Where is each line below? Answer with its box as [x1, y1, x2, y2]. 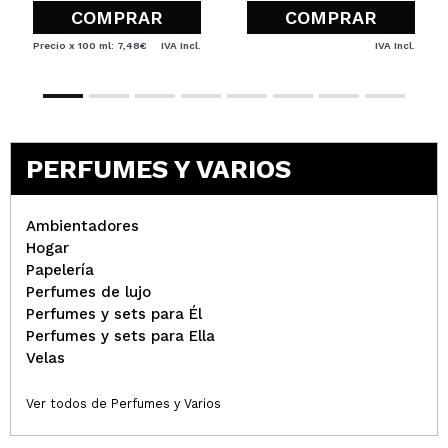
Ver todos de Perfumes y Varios [26, 395, 221, 411]
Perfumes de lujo [26, 282, 151, 301]
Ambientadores [26, 216, 139, 235]
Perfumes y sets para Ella [26, 326, 215, 345]
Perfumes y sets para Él [26, 304, 202, 323]
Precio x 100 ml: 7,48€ [33, 39, 147, 51]
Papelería [26, 260, 94, 279]
